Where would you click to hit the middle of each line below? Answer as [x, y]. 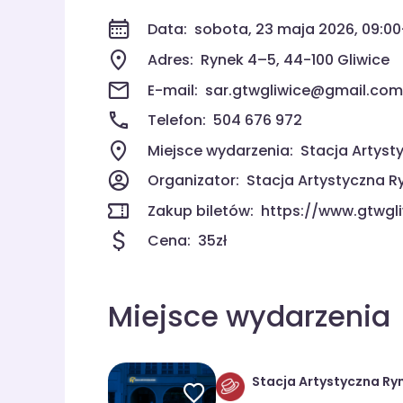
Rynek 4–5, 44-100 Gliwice [295, 59]
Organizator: [193, 181]
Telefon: [177, 121]
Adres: [170, 59]
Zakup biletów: [201, 210]
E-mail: [173, 90]
